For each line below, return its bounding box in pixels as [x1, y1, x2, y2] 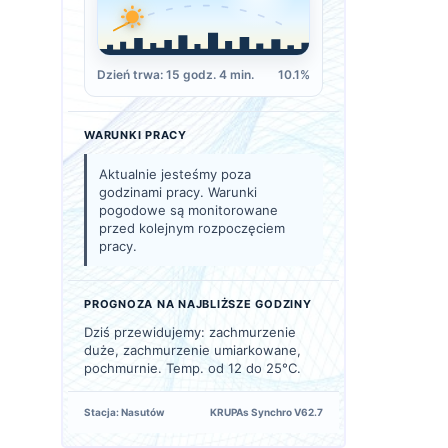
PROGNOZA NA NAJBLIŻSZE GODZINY [84, 297, 312, 312]
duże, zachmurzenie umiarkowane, [84, 342, 301, 359]
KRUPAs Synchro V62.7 [210, 406, 323, 419]
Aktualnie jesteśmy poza [99, 166, 251, 183]
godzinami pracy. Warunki [99, 184, 257, 201]
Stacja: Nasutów [84, 406, 165, 419]
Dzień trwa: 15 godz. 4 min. [97, 67, 254, 83]
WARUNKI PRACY [84, 128, 187, 143]
